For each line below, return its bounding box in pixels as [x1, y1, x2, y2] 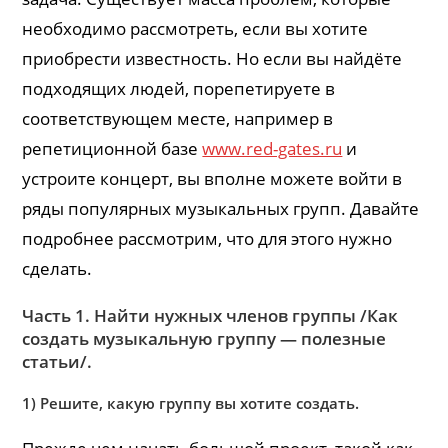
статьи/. [22, 349, 93, 373]
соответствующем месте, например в [22, 106, 334, 130]
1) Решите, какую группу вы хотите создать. [22, 392, 360, 413]
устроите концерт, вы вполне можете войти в [22, 166, 403, 190]
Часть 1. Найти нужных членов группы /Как [22, 303, 399, 327]
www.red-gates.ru [202, 136, 343, 160]
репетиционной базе [22, 136, 203, 160]
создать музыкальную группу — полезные [22, 326, 387, 350]
